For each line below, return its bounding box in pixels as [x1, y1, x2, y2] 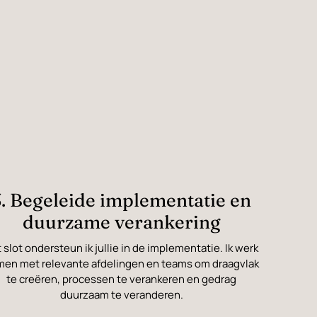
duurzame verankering [22, 211, 221, 234]
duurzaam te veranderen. [59, 287, 183, 303]
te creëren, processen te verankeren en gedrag [6, 272, 237, 287]
